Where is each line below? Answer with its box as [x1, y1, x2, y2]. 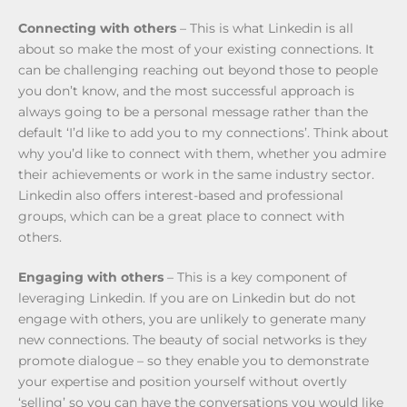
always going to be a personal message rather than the [18, 103, 368, 120]
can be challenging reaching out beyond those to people [18, 61, 378, 78]
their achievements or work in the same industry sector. [18, 165, 374, 183]
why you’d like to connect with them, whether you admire [18, 144, 386, 162]
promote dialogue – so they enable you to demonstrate [18, 352, 369, 369]
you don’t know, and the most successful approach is [18, 82, 354, 99]
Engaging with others [18, 268, 164, 285]
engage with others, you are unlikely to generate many [18, 310, 366, 327]
